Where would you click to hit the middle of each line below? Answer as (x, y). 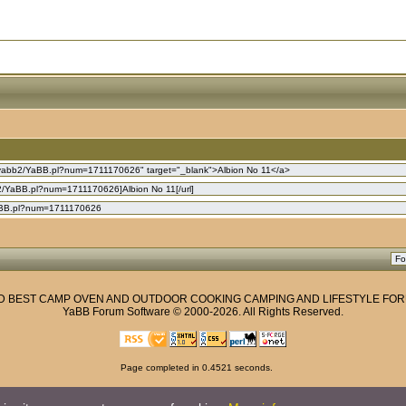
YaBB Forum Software (116, 311)
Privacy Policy (203, 392)
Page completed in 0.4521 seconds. (197, 367)
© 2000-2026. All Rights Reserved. (257, 311)
